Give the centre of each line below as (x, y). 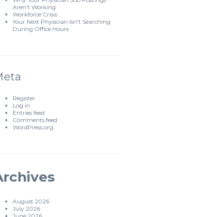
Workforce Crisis (35, 14)
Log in (21, 105)
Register (24, 98)
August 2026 (31, 201)
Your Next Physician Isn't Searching (62, 22)
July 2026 (26, 209)
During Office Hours (41, 29)
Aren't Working (34, 7)
